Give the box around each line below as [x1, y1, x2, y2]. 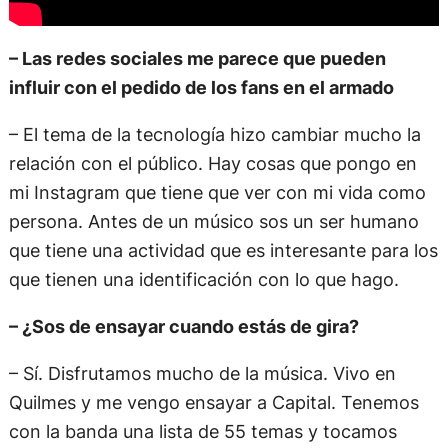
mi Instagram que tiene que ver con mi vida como [8, 180, 426, 203]
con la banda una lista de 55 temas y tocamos [8, 420, 397, 443]
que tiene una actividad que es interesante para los [8, 238, 438, 261]
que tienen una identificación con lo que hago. [8, 267, 399, 290]
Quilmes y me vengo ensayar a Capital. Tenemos [8, 391, 419, 414]
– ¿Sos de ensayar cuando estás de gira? [8, 315, 359, 338]
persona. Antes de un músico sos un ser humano [8, 209, 419, 232]
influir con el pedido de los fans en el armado [8, 75, 394, 98]
